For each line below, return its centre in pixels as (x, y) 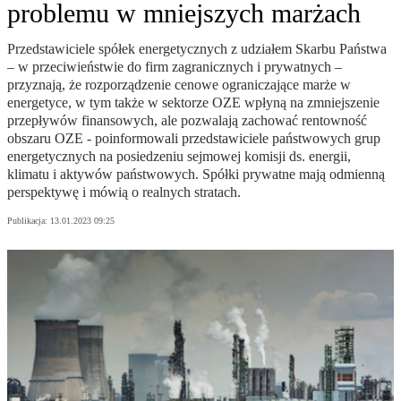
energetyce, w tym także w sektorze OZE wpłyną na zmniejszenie (193, 103)
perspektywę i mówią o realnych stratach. (124, 192)
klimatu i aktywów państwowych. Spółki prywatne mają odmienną (196, 175)
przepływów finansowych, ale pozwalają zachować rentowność (187, 121)
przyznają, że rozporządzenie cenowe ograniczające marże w (179, 85)
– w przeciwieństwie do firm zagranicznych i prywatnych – (175, 67)
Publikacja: (29, 221)
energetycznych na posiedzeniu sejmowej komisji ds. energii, (179, 157)
